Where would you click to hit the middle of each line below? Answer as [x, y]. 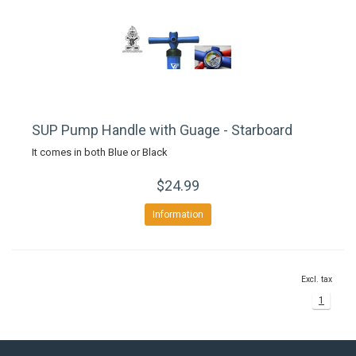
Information [178, 215]
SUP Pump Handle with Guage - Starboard [162, 130]
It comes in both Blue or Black [100, 152]
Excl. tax [317, 279]
